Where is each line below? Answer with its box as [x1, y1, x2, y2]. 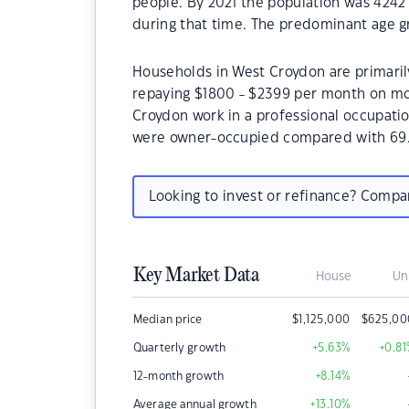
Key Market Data [133, 265, 259, 287]
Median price [133, 314, 203, 325]
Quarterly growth [133, 342, 226, 353]
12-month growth [133, 371, 224, 382]
